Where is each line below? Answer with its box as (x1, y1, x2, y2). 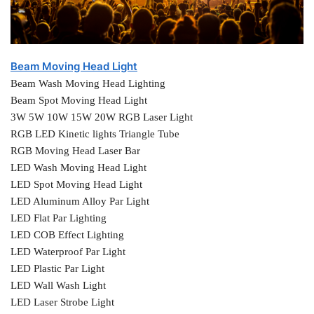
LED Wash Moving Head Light (11, 161, 146, 173)
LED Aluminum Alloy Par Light (11, 195, 149, 207)
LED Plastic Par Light (11, 262, 104, 274)
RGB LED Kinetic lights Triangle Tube (11, 128, 179, 139)
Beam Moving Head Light (11, 59, 137, 73)
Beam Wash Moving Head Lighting (11, 77, 165, 89)
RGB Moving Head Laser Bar (11, 144, 140, 156)
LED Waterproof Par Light (11, 245, 125, 257)
